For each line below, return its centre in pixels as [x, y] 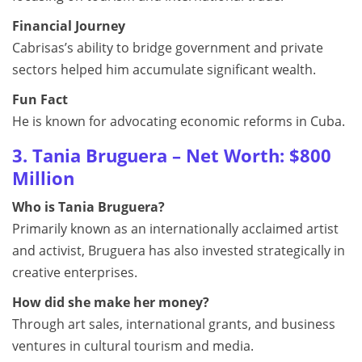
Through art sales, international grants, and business [174, 324]
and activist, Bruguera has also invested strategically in [179, 250]
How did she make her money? [111, 302]
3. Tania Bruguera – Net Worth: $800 [172, 156]
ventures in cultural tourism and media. [133, 346]
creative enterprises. [75, 272]
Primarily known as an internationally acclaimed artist [175, 229]
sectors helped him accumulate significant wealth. [164, 69]
